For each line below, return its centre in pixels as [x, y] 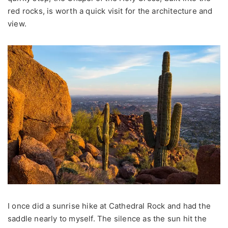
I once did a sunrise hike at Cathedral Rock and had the [109, 206]
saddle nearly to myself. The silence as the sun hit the [107, 219]
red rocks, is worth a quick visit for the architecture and [110, 11]
